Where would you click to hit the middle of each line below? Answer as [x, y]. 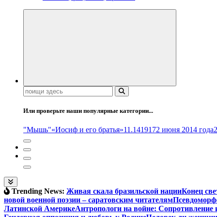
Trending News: [37, 191]
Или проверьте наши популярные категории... [88, 111]
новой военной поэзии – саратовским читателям [88, 200]
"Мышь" [37, 130]
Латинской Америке [39, 209]
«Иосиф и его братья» [87, 130]
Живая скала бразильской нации [124, 191]
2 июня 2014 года [185, 130]
